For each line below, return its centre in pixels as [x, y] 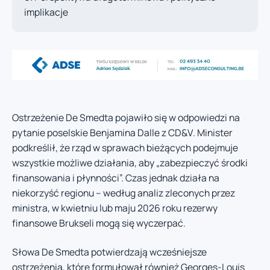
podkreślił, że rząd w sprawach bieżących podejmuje [125, 148]
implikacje [46, 12]
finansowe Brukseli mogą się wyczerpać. [99, 223]
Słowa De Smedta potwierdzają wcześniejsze [109, 252]
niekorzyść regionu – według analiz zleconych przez [124, 193]
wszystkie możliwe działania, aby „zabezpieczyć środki [130, 163]
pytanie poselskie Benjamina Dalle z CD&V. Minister [122, 133]
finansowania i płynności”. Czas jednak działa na [116, 178]
